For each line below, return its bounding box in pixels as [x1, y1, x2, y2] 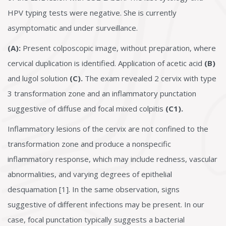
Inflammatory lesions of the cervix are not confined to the [8, 124, 208, 134]
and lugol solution [8, 73, 70, 83]
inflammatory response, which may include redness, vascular [8, 154, 217, 164]
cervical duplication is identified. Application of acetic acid [8, 58, 204, 68]
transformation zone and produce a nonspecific [8, 139, 171, 149]
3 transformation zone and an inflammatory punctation [8, 88, 196, 98]
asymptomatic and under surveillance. [8, 23, 138, 33]
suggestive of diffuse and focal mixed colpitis [8, 103, 165, 114]
